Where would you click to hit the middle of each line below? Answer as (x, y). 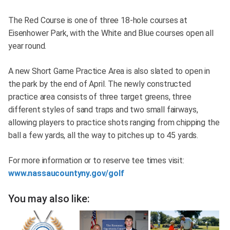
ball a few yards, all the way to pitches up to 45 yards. (105, 136)
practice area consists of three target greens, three (100, 97)
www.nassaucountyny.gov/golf (66, 174)
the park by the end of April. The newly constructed (100, 84)
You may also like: (49, 199)
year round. (27, 46)
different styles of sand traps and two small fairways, (103, 110)
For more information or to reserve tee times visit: (96, 161)
